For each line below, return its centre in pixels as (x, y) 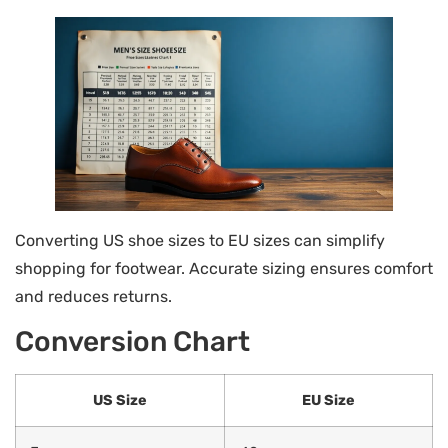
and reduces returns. (93, 296)
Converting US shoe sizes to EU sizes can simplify (200, 240)
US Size (120, 400)
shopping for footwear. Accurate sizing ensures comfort (224, 268)
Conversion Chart (132, 341)
